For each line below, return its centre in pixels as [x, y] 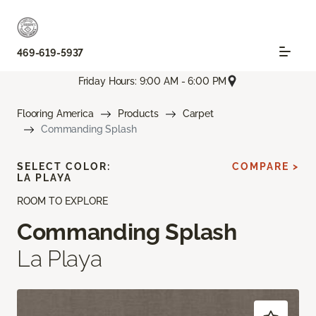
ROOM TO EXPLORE [62, 201]
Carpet [198, 114]
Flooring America [55, 114]
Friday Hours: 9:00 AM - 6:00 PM [152, 81]
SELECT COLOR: [64, 167]
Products [138, 114]
